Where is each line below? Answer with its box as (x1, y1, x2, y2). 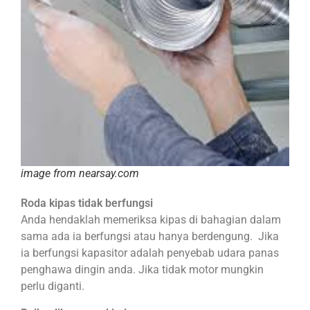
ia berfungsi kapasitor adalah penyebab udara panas (21, 246, 279, 260)
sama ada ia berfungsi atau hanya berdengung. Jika (21, 230, 279, 244)
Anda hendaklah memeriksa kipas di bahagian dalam (21, 213, 281, 227)
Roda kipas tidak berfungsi (21, 197, 153, 210)
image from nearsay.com (21, 167, 139, 181)
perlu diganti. (21, 280, 84, 293)
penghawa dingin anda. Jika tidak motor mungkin (21, 263, 264, 277)
